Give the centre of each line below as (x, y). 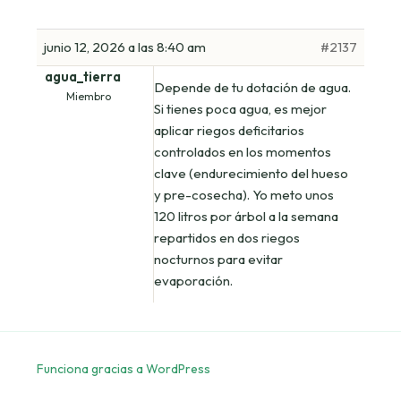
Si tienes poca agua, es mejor (241, 108)
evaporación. (194, 280)
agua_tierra (83, 76)
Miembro (88, 96)
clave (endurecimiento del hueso (252, 173)
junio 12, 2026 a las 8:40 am (125, 47)
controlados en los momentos (243, 151)
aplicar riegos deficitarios (230, 130)
